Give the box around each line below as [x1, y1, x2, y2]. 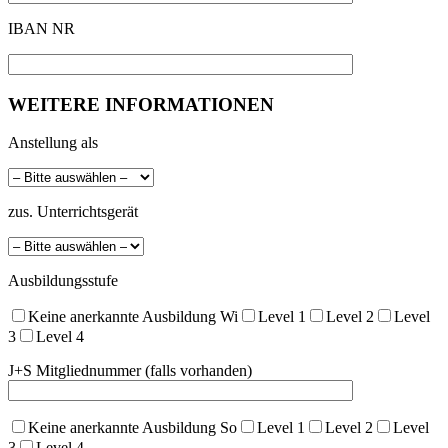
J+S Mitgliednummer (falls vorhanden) [8, 362, 252, 380]
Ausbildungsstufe [8, 272, 118, 290]
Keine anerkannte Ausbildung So [28, 419, 237, 437]
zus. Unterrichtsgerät [8, 203, 138, 221]
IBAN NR [8, 19, 75, 37]
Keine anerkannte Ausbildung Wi [28, 308, 238, 326]
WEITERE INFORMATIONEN [8, 93, 274, 115]
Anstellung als [8, 134, 98, 152]
